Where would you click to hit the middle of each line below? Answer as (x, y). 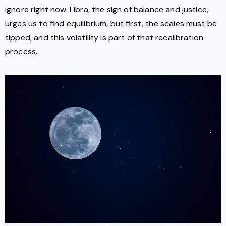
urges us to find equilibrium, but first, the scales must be (111, 23)
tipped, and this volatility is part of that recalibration (104, 37)
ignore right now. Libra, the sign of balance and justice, (107, 9)
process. (21, 51)
